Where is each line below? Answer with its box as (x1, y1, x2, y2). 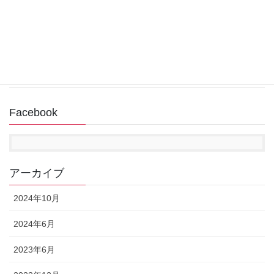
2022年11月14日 (68, 44, 133, 54)
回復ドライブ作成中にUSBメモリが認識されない (68, 31, 257, 42)
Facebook (9, 106, 57, 119)
